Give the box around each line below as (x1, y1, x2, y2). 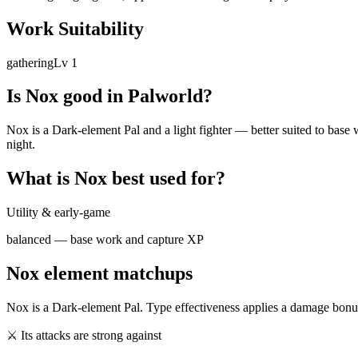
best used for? (107, 168, 225, 189)
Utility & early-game (6, 205, 110, 220)
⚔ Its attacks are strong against (6, 328, 161, 342)
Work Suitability (6, 18, 144, 39)
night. (6, 137, 35, 152)
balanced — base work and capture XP (6, 233, 204, 247)
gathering (6, 55, 54, 70)
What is (6, 168, 74, 189)
